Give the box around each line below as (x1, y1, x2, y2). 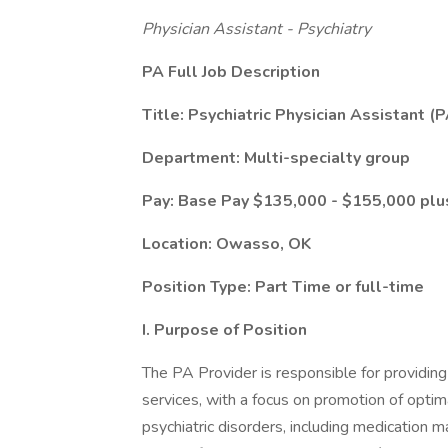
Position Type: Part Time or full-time (142, 276, 424, 298)
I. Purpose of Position (142, 319, 307, 341)
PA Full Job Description (142, 61, 320, 83)
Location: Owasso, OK (142, 233, 311, 255)
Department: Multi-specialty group (142, 147, 410, 169)
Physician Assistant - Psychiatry (142, 18, 371, 40)
